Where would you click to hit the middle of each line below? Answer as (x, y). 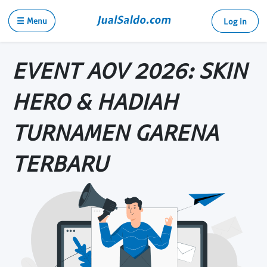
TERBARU (60, 163)
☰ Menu (32, 21)
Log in (235, 21)
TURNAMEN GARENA (115, 132)
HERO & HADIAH (95, 101)
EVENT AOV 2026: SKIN (129, 70)
